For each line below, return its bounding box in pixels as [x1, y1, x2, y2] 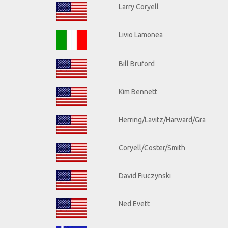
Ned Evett [119, 199, 150, 208]
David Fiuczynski [119, 171, 171, 180]
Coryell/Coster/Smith [119, 143, 185, 152]
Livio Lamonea [119, 30, 163, 39]
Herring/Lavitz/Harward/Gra [119, 115, 206, 124]
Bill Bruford [119, 59, 155, 68]
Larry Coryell [119, 2, 159, 11]
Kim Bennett [119, 87, 157, 96]
